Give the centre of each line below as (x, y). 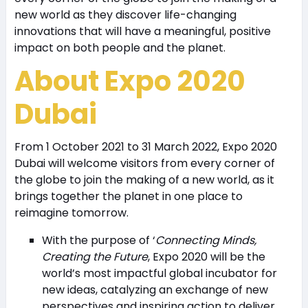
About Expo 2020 (130, 81)
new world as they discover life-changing (125, 14)
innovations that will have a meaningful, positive (142, 31)
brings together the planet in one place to (128, 196)
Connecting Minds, (206, 240)
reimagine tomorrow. (71, 212)
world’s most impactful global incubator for (159, 273)
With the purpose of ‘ (98, 240)
